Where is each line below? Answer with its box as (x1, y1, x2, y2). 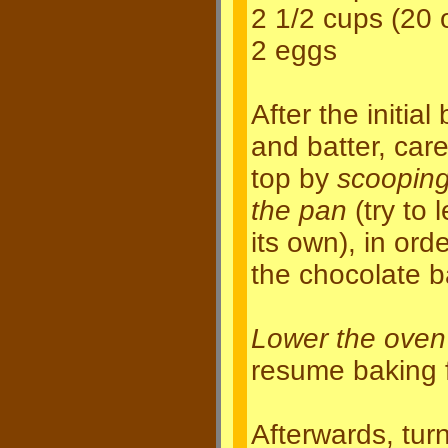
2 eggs (251, 35, 337, 66)
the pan (251, 195, 347, 226)
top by (251, 163, 337, 194)
